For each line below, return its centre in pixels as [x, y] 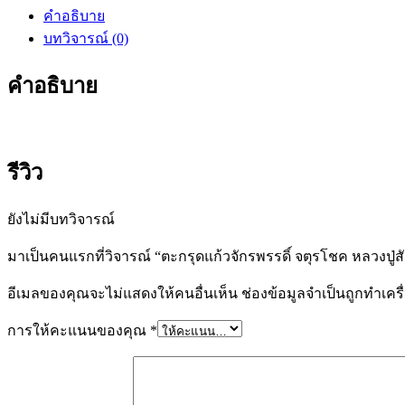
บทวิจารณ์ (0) [86, 38]
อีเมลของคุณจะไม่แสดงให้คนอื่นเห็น [122, 294]
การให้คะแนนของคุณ [79, 331]
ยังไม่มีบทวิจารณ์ [61, 220]
